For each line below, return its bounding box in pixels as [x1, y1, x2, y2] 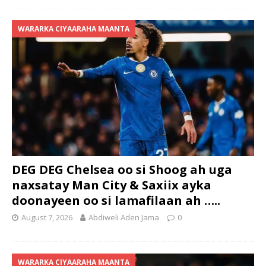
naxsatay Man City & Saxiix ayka [12, 176, 211, 193]
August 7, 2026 [21, 211, 72, 223]
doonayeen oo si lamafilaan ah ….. [12, 192, 220, 208]
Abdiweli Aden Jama [88, 211, 159, 223]
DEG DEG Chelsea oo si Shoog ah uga [12, 161, 232, 178]
